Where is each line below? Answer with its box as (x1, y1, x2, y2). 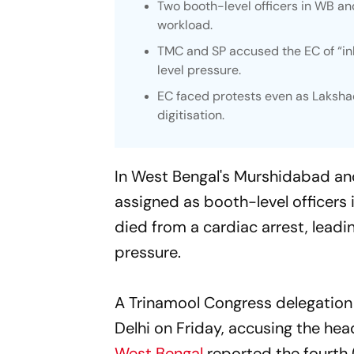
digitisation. (157, 107, 225, 123)
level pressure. (157, 62, 242, 78)
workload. (157, 17, 213, 33)
